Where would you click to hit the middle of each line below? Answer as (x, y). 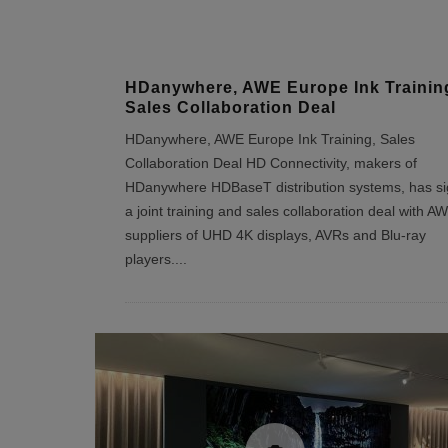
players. (149, 259)
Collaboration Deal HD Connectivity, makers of (270, 163)
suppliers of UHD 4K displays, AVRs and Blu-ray (275, 235)
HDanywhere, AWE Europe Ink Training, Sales (269, 139)
